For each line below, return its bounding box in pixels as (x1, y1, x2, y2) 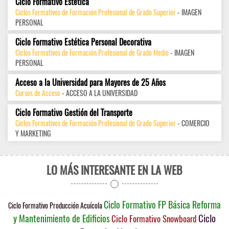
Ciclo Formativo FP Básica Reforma (104, 198, 221, 212)
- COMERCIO (176, 118, 210, 129)
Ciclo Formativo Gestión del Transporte (15, 106, 132, 119)
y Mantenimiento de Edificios (13, 212, 110, 225)
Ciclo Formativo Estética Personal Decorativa (15, 36, 151, 49)
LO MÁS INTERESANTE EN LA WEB (47, 162, 182, 178)
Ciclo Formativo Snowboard (111, 212, 197, 225)
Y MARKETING (15, 128, 51, 139)
